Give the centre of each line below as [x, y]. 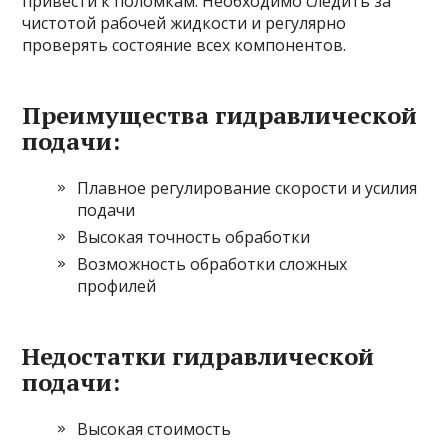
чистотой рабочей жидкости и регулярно [184, 23]
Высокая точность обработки [194, 237]
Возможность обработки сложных [212, 264]
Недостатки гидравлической [198, 356]
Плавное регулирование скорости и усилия [247, 188]
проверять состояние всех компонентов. [184, 45]
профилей [117, 286]
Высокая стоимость [154, 429]
